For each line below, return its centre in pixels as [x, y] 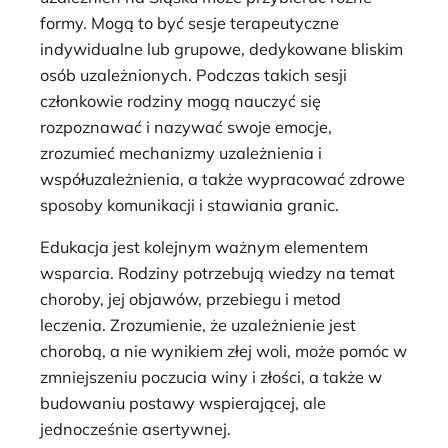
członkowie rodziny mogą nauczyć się [180, 100]
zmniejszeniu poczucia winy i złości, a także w [211, 377]
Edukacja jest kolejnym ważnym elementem [204, 247]
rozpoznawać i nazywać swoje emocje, [186, 126]
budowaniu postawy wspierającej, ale [183, 403]
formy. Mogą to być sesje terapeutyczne [189, 22]
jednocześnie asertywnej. [135, 429]
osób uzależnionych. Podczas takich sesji [193, 74]
